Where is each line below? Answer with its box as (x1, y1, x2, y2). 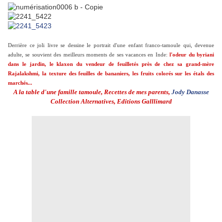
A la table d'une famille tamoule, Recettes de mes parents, (13, 88, 171, 96)
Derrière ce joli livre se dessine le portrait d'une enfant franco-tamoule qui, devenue (8, 43, 214, 49)
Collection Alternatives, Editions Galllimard (50, 98, 172, 106)
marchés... (8, 80, 32, 86)
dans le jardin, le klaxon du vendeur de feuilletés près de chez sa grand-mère (8, 61, 214, 67)
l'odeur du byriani (169, 52, 215, 58)
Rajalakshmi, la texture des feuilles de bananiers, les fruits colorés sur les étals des (8, 71, 214, 77)
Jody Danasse (171, 88, 209, 96)
